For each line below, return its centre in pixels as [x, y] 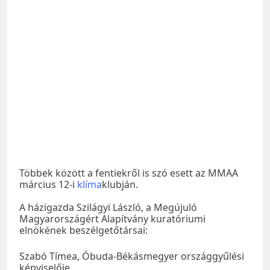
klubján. [120, 184]
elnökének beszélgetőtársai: [83, 230]
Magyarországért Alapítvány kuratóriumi [112, 218]
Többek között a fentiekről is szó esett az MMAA [129, 173]
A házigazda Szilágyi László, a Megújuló [108, 207]
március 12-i [48, 184]
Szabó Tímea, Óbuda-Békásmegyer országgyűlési [132, 256]
